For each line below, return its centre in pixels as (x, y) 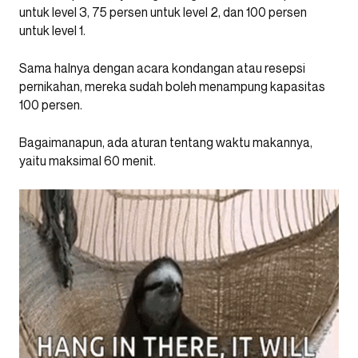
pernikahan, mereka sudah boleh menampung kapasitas (172, 86)
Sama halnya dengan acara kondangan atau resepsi (162, 68)
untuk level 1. (52, 30)
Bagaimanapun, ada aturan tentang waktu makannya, (166, 142)
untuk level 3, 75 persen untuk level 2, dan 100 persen (163, 12)
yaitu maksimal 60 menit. (88, 161)
